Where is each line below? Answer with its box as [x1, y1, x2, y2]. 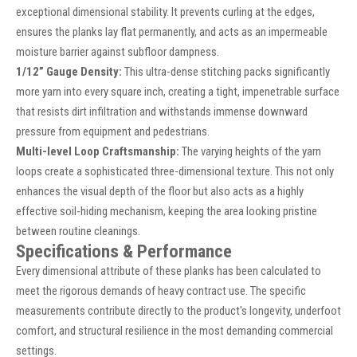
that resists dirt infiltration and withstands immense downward [16, 104, 308, 120]
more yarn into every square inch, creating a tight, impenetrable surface [16, 84, 339, 100]
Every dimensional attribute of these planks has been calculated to [16, 264, 321, 279]
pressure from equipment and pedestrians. [16, 124, 210, 139]
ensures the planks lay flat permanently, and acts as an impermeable [16, 25, 328, 40]
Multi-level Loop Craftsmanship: [16, 144, 179, 159]
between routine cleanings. [16, 224, 140, 239]
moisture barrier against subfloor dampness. [16, 45, 219, 60]
